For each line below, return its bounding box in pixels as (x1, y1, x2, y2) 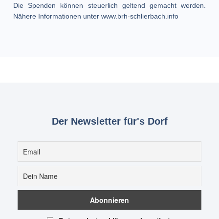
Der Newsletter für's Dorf (51, 115, 168, 127)
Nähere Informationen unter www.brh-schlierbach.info (13, 12, 178, 21)
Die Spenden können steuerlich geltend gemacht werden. (13, 1, 206, 10)
